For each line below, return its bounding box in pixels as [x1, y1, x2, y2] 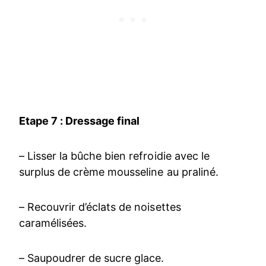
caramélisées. [19, 217, 87, 230]
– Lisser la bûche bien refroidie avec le [19, 150, 210, 163]
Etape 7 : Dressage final [19, 115, 140, 128]
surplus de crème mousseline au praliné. [19, 166, 218, 179]
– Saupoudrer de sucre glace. [19, 252, 164, 265]
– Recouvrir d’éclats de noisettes [19, 201, 181, 214]
